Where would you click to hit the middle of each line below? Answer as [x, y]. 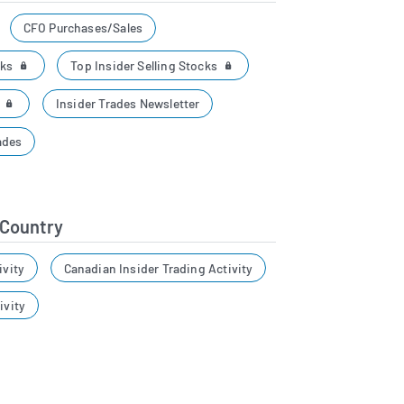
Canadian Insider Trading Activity [158, 268]
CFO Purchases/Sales [83, 28]
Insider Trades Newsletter [128, 104]
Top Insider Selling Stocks [146, 65]
